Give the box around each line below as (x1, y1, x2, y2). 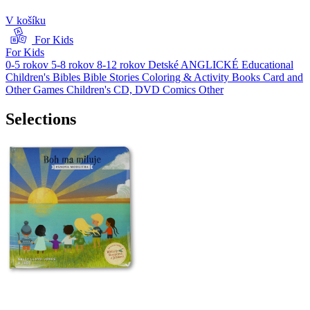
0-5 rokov (6, 59, 51, 71)
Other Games (6, 84, 66, 96)
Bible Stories (83, 71, 142, 84)
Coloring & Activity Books (142, 71, 263, 84)
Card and (263, 71, 303, 84)
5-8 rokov (51, 59, 97, 71)
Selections (6, 110, 76, 129)
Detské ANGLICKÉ (148, 59, 241, 71)
